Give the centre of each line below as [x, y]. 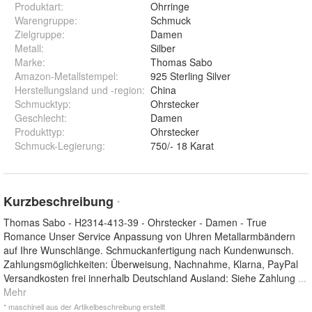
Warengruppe [45, 21]
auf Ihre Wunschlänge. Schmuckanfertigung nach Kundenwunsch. [149, 250]
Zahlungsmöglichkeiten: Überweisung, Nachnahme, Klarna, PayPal [151, 264]
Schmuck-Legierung [58, 146]
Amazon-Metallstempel [65, 76]
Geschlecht [39, 118]
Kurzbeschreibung [60, 202]
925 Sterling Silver [190, 76]
